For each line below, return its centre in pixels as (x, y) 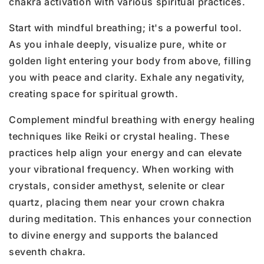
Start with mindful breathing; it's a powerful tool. (126, 27)
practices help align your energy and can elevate (126, 152)
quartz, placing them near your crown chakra (117, 202)
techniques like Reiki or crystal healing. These (119, 136)
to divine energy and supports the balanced (114, 235)
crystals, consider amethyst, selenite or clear (117, 185)
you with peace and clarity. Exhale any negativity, (127, 77)
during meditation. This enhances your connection (131, 218)
